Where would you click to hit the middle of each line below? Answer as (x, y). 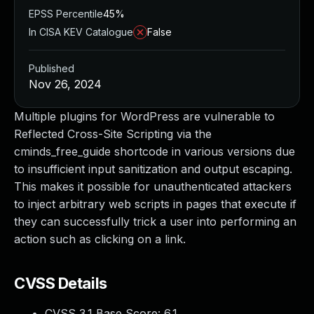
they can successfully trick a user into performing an (155, 221)
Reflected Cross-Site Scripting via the (113, 134)
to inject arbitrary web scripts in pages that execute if (155, 204)
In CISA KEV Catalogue (81, 32)
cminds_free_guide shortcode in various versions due (155, 151)
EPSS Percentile (66, 14)
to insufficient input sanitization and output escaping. (153, 169)
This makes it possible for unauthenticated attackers (153, 186)
